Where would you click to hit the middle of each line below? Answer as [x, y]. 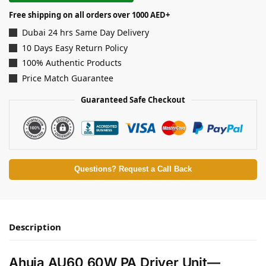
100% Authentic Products [72, 63]
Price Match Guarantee [68, 78]
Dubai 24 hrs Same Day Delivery [85, 33]
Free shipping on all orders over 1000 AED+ [89, 15]
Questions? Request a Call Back [133, 169]
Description [35, 227]
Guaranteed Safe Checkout [133, 99]
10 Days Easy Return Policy [75, 47]
